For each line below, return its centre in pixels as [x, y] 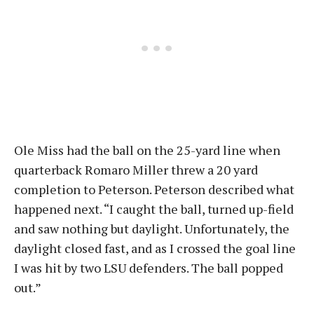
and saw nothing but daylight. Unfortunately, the [152, 228]
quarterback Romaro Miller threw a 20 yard [136, 170]
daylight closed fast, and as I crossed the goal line [155, 248]
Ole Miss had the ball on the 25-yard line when [147, 150]
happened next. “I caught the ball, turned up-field [154, 209]
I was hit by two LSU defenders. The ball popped [149, 268]
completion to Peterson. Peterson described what [154, 189]
